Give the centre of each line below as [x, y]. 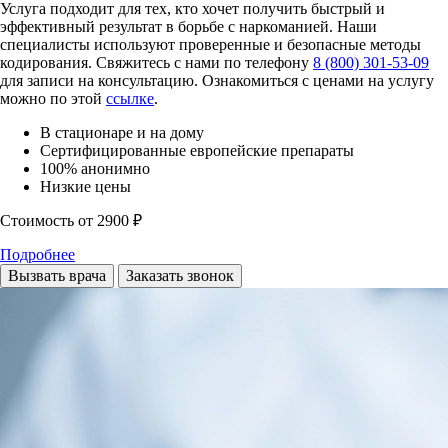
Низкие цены [87, 186]
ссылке [130, 98]
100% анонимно [95, 168]
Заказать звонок [180, 275]
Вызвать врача [57, 275]
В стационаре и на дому [122, 132]
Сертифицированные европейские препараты [197, 150]
